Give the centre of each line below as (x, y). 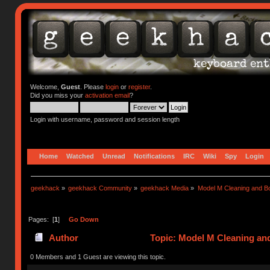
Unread (114, 156)
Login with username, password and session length (105, 119)
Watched (80, 156)
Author (63, 238)
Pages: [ (41, 219)
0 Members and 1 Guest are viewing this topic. (98, 256)
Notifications (155, 156)
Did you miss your (57, 95)
